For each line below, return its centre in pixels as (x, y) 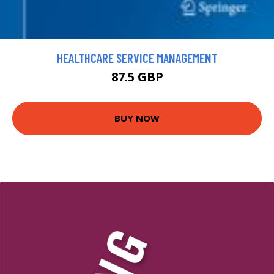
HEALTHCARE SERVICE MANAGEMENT (137, 57)
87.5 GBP (137, 76)
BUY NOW (137, 118)
